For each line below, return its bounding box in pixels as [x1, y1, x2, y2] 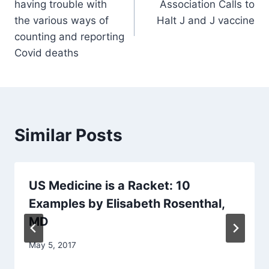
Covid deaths [14, 47, 79, 59]
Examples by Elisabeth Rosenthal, [29, 196, 225, 211]
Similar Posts [14, 125, 122, 146]
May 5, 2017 [29, 240, 76, 250]
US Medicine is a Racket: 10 [29, 178, 190, 193]
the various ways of [14, 14, 109, 27]
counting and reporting [14, 31, 124, 43]
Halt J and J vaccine [157, 14, 255, 27]
